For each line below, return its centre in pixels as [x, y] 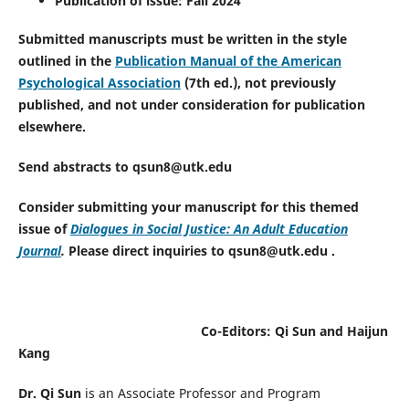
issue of [44, 229]
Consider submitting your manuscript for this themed [188, 207]
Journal [39, 251]
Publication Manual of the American [228, 61]
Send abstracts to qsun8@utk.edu [125, 167]
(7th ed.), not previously [258, 83]
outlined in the [66, 61]
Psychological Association [99, 83]
